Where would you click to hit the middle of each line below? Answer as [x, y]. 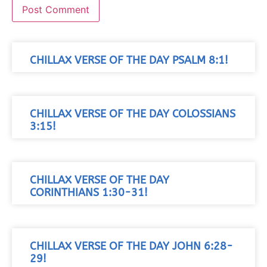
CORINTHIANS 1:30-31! [89, 193]
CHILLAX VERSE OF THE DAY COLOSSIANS [133, 114]
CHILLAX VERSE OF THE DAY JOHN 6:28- [131, 247]
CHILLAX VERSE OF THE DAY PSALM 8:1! [129, 61]
